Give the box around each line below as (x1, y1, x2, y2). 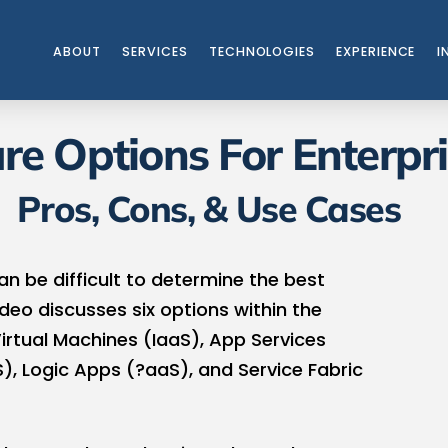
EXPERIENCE (336, 42, 416, 60)
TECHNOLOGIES (209, 42, 315, 60)
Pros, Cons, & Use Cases (17, 185, 401, 231)
